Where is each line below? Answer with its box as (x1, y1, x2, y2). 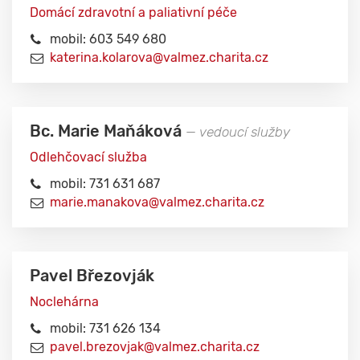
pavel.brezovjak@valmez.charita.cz (50, 339, 260, 354)
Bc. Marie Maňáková (30, 122, 186, 141)
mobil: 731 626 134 (50, 321, 161, 336)
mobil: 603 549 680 (50, 31, 166, 47)
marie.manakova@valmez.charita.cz (50, 194, 264, 210)
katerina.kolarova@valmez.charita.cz (50, 50, 268, 65)
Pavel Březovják (30, 267, 154, 285)
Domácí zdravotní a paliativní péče (30, 5, 237, 20)
